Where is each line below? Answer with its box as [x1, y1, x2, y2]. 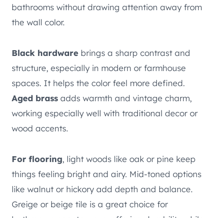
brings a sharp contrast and [78, 48, 190, 58]
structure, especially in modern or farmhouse [12, 63, 186, 73]
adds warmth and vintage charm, [58, 93, 192, 104]
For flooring [12, 154, 62, 164]
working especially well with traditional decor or [12, 108, 198, 119]
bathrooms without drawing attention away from [12, 2, 202, 13]
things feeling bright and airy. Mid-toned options [12, 169, 201, 180]
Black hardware [12, 48, 78, 58]
